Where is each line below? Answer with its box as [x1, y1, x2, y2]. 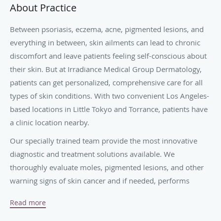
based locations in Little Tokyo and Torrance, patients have [10, 104, 208, 114]
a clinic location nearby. [10, 117, 89, 127]
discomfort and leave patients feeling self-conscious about [10, 51, 207, 61]
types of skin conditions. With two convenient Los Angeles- [10, 91, 209, 101]
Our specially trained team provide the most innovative [10, 136, 197, 146]
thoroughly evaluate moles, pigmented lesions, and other [10, 162, 204, 172]
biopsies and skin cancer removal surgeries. [10, 189, 158, 199]
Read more [10, 198, 46, 207]
